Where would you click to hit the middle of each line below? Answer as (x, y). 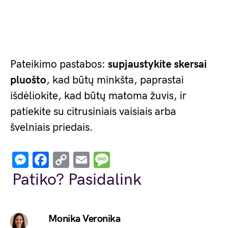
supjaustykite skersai (157, 65)
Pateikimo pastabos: (59, 65)
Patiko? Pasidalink (77, 180)
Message (141, 160)
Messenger (68, 160)
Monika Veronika (84, 219)
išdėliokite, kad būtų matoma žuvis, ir (98, 96)
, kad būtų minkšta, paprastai (115, 80)
